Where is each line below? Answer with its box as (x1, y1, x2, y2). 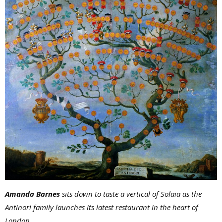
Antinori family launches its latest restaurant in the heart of (5, 202, 198, 212)
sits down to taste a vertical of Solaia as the (60, 188, 202, 199)
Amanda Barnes (5, 188, 60, 199)
